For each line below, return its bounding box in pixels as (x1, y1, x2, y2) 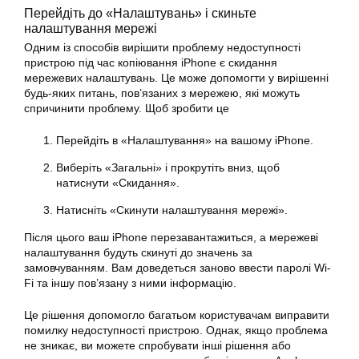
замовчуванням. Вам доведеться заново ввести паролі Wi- (24, 261, 331, 275)
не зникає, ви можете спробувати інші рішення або (24, 339, 291, 353)
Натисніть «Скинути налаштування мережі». (56, 204, 288, 217)
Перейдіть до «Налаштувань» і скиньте (24, 6, 256, 21)
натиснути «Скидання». (56, 176, 179, 190)
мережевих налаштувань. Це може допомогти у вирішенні (24, 71, 329, 85)
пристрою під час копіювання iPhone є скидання (24, 56, 277, 70)
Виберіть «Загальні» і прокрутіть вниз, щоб (56, 161, 280, 175)
